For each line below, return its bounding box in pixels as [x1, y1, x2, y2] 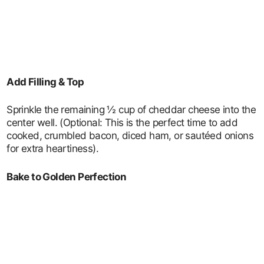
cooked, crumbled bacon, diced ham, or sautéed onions [6, 130, 254, 141]
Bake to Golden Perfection [6, 170, 127, 183]
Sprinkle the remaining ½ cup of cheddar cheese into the [6, 104, 256, 115]
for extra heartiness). [6, 143, 99, 154]
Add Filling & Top [6, 75, 84, 88]
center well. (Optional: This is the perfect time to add [6, 117, 238, 128]
